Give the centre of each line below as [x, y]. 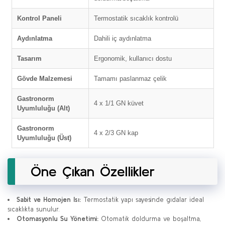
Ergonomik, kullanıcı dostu [133, 59]
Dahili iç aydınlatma [122, 38]
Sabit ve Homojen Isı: [49, 200]
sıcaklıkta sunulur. [34, 209]
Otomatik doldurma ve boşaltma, [150, 219]
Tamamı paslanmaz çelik [130, 79]
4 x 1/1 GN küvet [119, 103]
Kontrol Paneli [39, 18]
